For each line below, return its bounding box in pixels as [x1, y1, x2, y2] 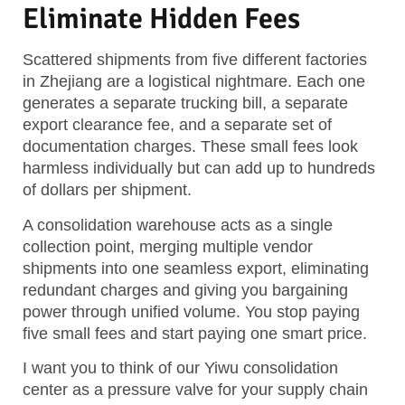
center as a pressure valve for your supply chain [23, 381, 368, 400]
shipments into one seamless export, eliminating [23, 259, 369, 278]
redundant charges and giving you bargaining [23, 280, 348, 299]
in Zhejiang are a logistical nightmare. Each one [23, 72, 365, 91]
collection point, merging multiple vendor [23, 237, 313, 256]
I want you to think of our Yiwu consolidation [23, 359, 338, 378]
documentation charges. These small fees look [23, 137, 358, 156]
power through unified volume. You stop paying [23, 302, 360, 321]
